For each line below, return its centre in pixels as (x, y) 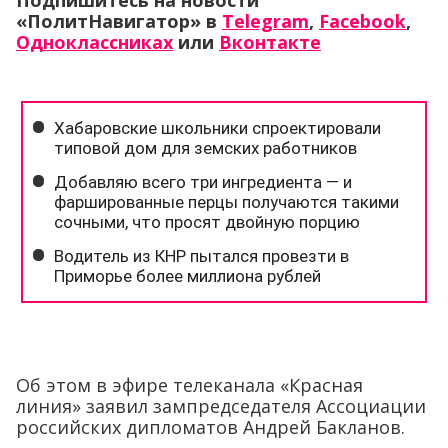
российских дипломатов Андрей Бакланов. (210, 427)
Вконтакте (270, 42)
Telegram (265, 21)
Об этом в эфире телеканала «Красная (189, 385)
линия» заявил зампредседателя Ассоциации (221, 406)
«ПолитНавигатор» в (119, 21)
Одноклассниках (94, 42)
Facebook (362, 21)
